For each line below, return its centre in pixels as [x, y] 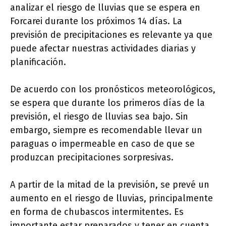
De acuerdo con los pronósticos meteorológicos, [113, 90]
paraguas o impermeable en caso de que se [102, 144]
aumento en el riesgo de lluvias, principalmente [111, 199]
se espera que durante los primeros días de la [107, 103]
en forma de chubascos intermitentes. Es [97, 212]
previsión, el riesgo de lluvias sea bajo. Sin [99, 117]
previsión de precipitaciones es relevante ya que [111, 35]
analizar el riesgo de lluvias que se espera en [105, 8]
